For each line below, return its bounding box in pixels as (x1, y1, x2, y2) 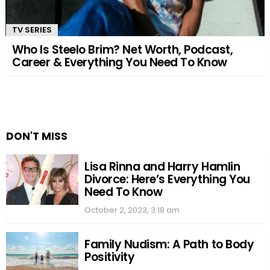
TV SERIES (12, 24, 52, 36)
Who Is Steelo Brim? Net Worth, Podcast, (12, 42, 233, 58)
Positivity (84, 249, 135, 266)
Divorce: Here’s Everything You (84, 171, 250, 188)
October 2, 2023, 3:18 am (84, 204, 180, 216)
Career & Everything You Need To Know (12, 54, 227, 71)
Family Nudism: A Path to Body (84, 236, 254, 253)
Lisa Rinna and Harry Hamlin (84, 159, 240, 175)
